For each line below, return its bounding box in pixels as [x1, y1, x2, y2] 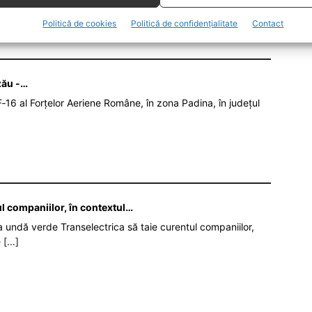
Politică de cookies [42, 17, 117, 29]
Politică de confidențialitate [131, 17, 238, 29]
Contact [252, 17, 284, 29]
